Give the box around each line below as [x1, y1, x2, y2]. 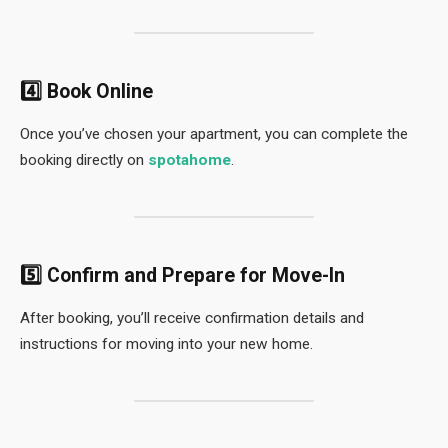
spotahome [148, 151, 231, 170]
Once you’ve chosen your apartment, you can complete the [20, 125, 408, 144]
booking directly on [20, 151, 148, 170]
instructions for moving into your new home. [20, 335, 313, 353]
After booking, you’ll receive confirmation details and [20, 309, 364, 327]
